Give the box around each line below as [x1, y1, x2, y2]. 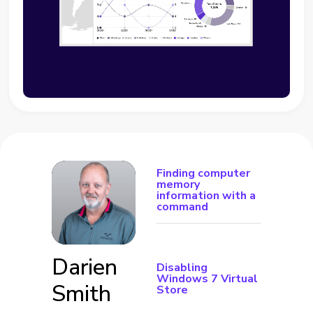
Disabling [156, 260, 208, 276]
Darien [52, 252, 117, 283]
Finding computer [156, 166, 250, 182]
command [156, 199, 208, 215]
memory [156, 177, 200, 193]
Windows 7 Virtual [156, 271, 258, 287]
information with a [156, 188, 256, 204]
